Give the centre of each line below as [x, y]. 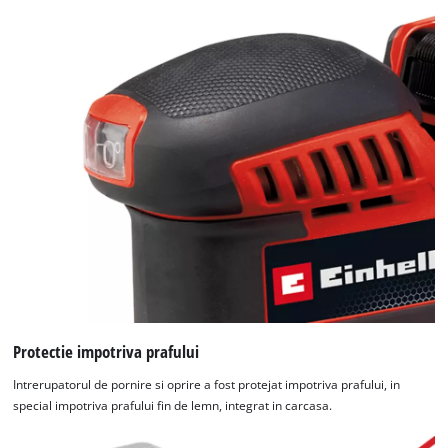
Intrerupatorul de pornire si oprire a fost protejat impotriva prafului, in [207, 385]
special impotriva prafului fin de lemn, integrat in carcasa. [173, 406]
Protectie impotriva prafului [106, 351]
